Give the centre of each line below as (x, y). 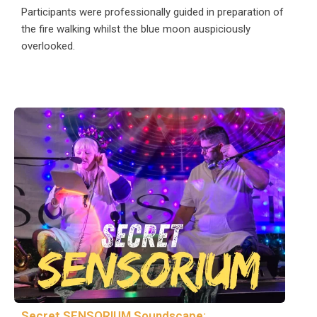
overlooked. (48, 46)
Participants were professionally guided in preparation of (152, 12)
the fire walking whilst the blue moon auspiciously (136, 29)
